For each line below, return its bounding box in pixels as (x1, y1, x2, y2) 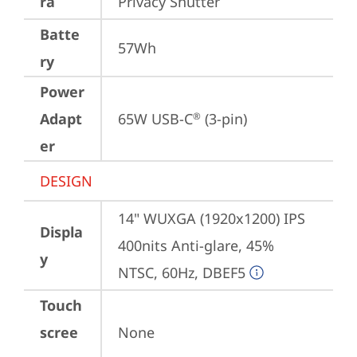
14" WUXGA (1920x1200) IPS (118, 209, 305, 228)
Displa (40, 222, 83, 241)
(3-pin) (201, 109, 247, 128)
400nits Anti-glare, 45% (118, 236, 274, 255)
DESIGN (40, 171, 92, 190)
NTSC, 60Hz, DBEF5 (118, 263, 245, 282)
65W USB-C (118, 109, 193, 128)
